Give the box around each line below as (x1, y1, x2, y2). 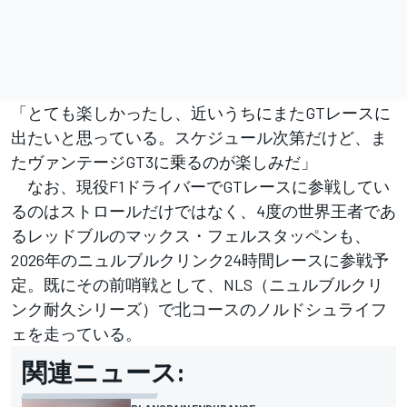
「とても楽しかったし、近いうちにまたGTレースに (11, 103, 391, 124)
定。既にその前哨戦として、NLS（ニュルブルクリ (11, 274, 383, 295)
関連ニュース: (22, 356, 184, 388)
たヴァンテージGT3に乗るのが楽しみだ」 (11, 152, 317, 173)
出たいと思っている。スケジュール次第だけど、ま (11, 127, 387, 148)
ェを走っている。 (11, 323, 142, 344)
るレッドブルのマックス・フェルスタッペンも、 (11, 225, 371, 246)
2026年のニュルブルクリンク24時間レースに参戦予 (11, 250, 389, 271)
